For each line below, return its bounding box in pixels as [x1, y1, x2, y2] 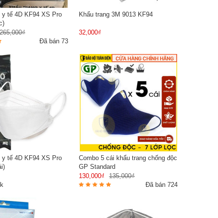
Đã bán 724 [145, 181, 178, 188]
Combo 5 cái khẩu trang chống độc [79, 154, 177, 162]
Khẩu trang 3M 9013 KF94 [79, 10, 153, 18]
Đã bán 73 [39, 37, 68, 45]
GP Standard [79, 163, 115, 170]
